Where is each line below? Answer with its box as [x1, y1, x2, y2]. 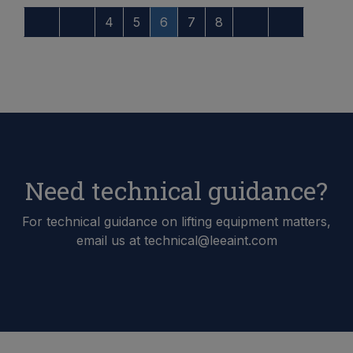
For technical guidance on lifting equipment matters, [22, 213, 331, 229]
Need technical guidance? [25, 173, 328, 207]
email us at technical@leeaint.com [76, 232, 277, 248]
